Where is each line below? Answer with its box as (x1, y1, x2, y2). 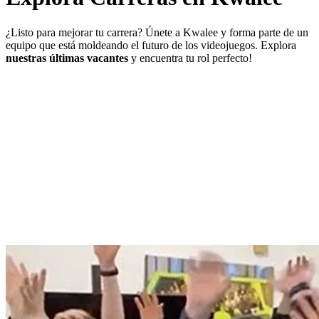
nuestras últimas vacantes (6, 51, 128, 64)
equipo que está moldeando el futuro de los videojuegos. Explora (6, 38, 296, 51)
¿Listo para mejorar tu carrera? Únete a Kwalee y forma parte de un (6, 26, 308, 38)
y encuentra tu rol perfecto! (128, 51, 252, 64)
